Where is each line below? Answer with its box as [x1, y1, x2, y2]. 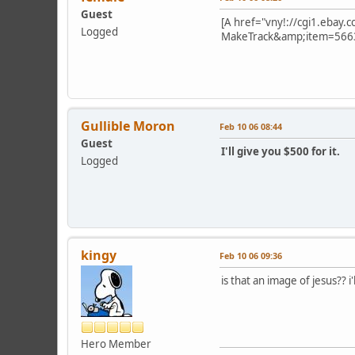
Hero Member [81, 336, 151, 351]
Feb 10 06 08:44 [219, 120, 282, 132]
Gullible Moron [81, 116, 175, 135]
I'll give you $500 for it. [221, 143, 340, 158]
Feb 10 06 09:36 [219, 249, 282, 261]
